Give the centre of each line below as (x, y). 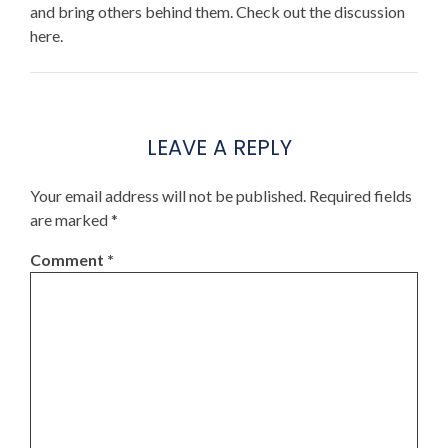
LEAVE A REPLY (219, 147)
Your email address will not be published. (168, 195)
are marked (70, 219)
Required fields (360, 195)
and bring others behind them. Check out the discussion (217, 11)
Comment (68, 259)
